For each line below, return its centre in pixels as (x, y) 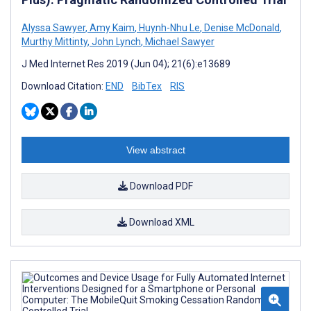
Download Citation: (64, 86)
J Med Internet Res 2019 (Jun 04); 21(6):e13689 (126, 64)
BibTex (147, 86)
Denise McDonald (241, 28)
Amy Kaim (111, 28)
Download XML (160, 222)
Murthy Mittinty (54, 42)
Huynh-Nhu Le (168, 28)
